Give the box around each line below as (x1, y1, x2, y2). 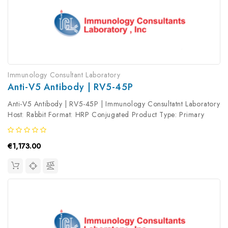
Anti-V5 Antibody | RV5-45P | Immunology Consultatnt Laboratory (8, 99, 220, 109)
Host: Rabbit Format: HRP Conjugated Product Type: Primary (8, 109, 205, 120)
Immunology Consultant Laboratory (8, 70, 121, 80)
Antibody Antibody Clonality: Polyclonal (8, 120, 135, 131)
